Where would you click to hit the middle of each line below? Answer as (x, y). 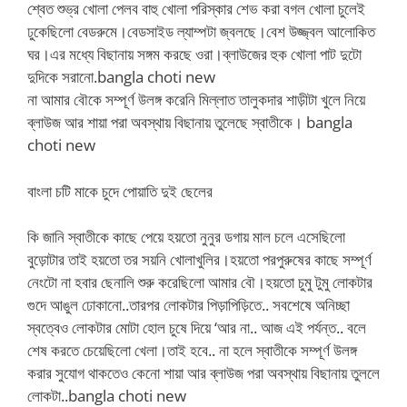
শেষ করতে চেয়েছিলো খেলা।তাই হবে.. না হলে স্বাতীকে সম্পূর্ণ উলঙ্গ (192, 350)
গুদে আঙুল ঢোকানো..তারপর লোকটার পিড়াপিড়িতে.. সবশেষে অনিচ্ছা (189, 305)
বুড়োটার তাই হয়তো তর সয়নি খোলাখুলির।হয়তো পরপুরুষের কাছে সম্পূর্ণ (199, 259)
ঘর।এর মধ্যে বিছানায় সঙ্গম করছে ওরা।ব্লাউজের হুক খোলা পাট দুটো (194, 54)
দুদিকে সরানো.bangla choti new (121, 77)
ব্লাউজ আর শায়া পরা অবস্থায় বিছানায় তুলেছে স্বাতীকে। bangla (190, 122)
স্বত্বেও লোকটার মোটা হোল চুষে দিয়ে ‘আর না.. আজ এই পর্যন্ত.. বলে (197, 328)
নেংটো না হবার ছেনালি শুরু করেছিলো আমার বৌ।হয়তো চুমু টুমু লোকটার (200, 282)
